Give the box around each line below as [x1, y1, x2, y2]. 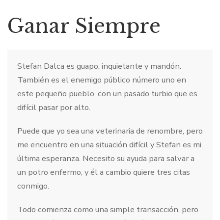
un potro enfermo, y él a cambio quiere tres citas [17, 166, 190, 178]
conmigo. [17, 180, 49, 192]
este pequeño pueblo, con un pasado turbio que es [17, 87, 197, 99]
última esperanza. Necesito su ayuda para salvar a [17, 152, 194, 164]
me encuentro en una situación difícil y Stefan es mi [17, 138, 201, 150]
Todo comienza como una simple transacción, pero [17, 203, 198, 215]
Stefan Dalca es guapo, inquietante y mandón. [17, 60, 181, 72]
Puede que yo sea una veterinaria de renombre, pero [17, 125, 203, 137]
